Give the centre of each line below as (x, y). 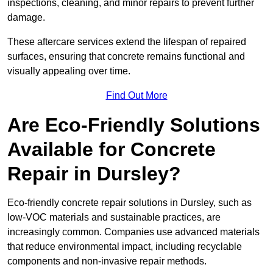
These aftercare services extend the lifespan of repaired (127, 42)
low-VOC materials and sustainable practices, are (114, 218)
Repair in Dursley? (94, 174)
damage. (26, 18)
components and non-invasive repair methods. (107, 261)
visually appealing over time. (69, 71)
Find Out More (136, 96)
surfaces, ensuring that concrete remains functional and (126, 57)
